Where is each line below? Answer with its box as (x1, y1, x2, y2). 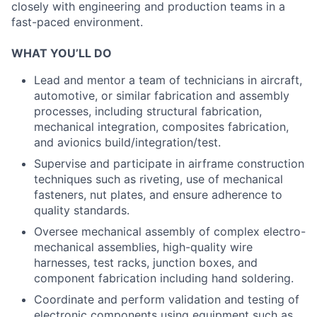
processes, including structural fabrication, (34, 104, 262, 118)
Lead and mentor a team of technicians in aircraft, (34, 73, 302, 87)
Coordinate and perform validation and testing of (34, 292, 299, 306)
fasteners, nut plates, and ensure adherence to (34, 188, 282, 202)
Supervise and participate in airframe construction (34, 156, 304, 171)
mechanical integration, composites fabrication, (34, 120, 289, 134)
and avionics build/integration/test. (34, 135, 221, 149)
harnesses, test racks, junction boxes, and (34, 255, 258, 270)
